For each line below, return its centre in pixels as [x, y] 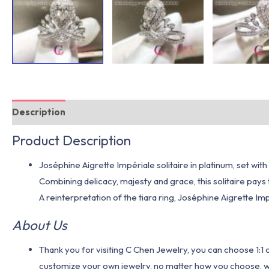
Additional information [127, 112]
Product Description [71, 140]
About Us [40, 225]
